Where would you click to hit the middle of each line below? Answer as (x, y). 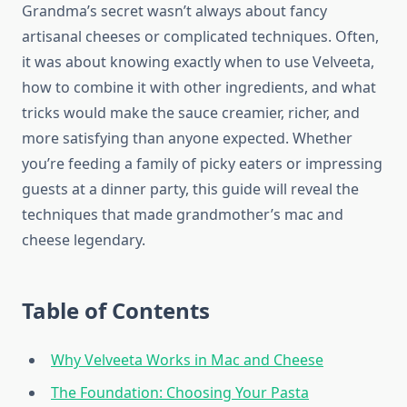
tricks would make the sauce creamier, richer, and (191, 113)
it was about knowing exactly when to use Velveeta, (198, 62)
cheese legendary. (84, 240)
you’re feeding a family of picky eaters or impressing (202, 164)
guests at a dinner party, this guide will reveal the (190, 189)
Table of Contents (116, 311)
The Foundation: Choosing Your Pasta (180, 393)
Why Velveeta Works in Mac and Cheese (187, 360)
